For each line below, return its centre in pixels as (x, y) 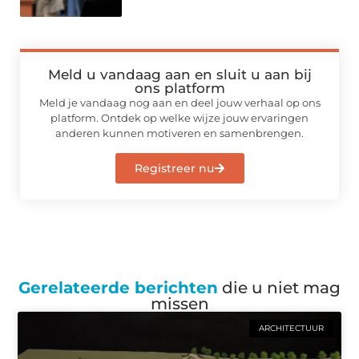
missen (179, 303)
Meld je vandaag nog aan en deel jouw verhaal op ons (179, 103)
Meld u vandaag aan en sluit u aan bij (179, 75)
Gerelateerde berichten (118, 287)
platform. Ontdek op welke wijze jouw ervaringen (179, 118)
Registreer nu (174, 168)
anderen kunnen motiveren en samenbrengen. (179, 133)
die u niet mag (279, 287)
